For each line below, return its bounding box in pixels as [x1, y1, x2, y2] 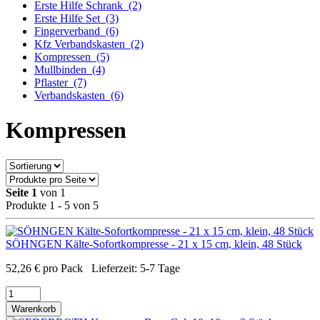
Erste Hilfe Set [34, 12, 103, 24]
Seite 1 [6, 186, 37, 199]
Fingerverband [34, 25, 103, 37]
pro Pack [43, 261, 83, 274]
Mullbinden [34, 64, 89, 76]
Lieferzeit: [91, 261, 140, 274]
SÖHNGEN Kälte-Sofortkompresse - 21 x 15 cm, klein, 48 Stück [6, 237, 302, 250]
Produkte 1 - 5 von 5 [6, 199, 99, 211]
